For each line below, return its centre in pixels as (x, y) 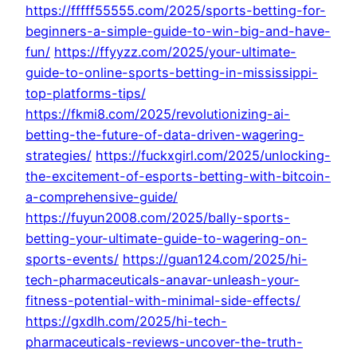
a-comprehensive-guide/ (102, 197)
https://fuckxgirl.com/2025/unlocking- (213, 156)
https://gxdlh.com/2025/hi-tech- (126, 322)
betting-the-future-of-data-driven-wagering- (165, 135)
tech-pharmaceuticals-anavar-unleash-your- (163, 280)
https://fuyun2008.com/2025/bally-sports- (158, 218)
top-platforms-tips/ (86, 94)
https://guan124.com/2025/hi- (215, 259)
